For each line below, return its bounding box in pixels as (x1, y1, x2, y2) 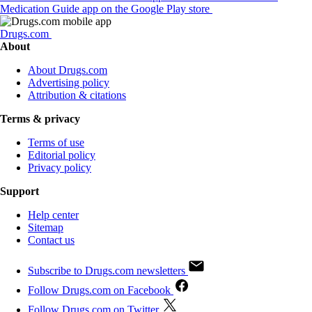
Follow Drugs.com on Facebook (28, 284, 171, 297)
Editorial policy (28, 149, 95, 162)
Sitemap (28, 221, 63, 234)
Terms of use (28, 136, 84, 149)
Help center (28, 209, 79, 221)
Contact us (28, 234, 75, 247)
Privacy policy (28, 162, 91, 174)
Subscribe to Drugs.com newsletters (28, 265, 185, 277)
